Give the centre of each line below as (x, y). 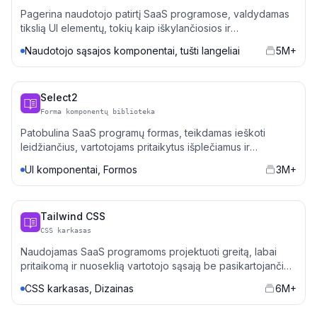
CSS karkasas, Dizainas (79, 288)
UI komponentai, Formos (81, 169)
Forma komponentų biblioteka (98, 111)
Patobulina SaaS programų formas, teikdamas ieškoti (143, 133)
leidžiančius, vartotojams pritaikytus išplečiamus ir (135, 147)
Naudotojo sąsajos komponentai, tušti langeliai (132, 51)
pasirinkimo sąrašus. (67, 161)
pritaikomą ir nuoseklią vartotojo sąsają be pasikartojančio (155, 266)
